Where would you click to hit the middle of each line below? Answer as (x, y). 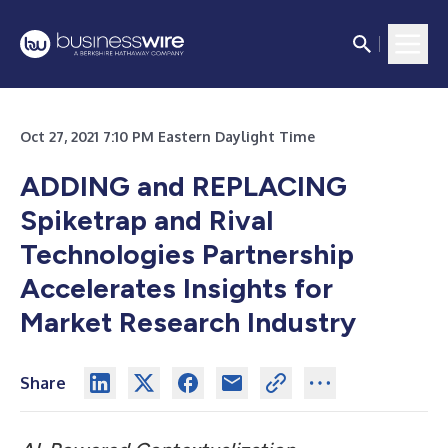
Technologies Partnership (187, 254)
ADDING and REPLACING (183, 186)
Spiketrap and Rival (146, 220)
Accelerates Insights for (176, 288)
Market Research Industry (191, 322)
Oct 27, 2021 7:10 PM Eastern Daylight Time (167, 136)
